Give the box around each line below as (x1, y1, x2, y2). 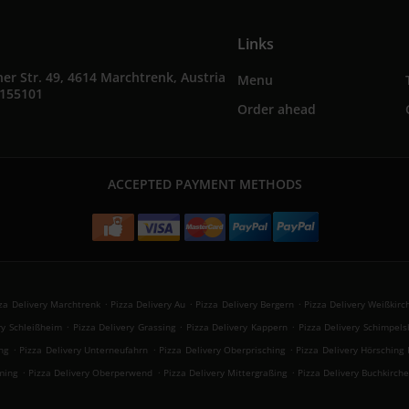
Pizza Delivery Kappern (185, 320, 288, 333)
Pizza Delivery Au (110, 298, 186, 310)
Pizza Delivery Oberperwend (27, 366, 153, 379)
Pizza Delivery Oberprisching (159, 343, 286, 356)
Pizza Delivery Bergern (195, 298, 294, 310)
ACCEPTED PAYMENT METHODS (107, 175, 302, 193)
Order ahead (236, 100, 316, 118)
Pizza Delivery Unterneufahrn (19, 343, 149, 356)
